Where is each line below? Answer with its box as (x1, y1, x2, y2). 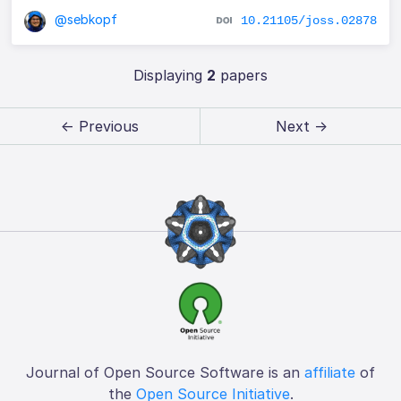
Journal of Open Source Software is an (26, 363, 304, 381)
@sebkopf (51, 12, 118, 28)
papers (215, 65, 268, 84)
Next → (275, 116, 328, 135)
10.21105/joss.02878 (240, 13, 377, 29)
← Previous (60, 116, 139, 135)
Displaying (132, 65, 207, 84)
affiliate (304, 363, 355, 381)
